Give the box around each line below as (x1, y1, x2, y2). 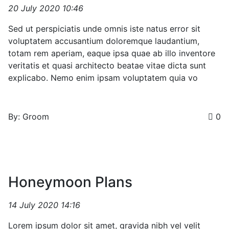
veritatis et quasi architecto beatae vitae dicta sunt (8, 60, 206, 71)
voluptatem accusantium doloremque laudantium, (8, 36, 199, 46)
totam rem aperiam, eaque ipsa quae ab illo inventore (8, 48, 215, 58)
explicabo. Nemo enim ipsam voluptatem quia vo (8, 73, 198, 83)
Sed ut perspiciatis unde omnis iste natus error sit (8, 24, 200, 34)
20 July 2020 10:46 (8, 3, 83, 13)
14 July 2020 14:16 (8, 200, 80, 210)
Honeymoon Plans (8, 173, 132, 191)
